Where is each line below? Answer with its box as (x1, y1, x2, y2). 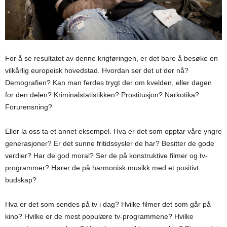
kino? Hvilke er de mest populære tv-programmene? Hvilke (5, 212, 194, 221)
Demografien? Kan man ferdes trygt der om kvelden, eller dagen (5, 79, 212, 87)
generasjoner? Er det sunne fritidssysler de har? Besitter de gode (5, 139, 214, 148)
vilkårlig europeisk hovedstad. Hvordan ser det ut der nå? (5, 66, 188, 75)
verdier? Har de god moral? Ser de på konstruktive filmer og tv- (5, 152, 208, 160)
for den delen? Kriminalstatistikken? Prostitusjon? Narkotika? (5, 91, 199, 99)
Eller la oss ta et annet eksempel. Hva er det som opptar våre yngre (5, 127, 222, 136)
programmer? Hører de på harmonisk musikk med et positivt (5, 164, 199, 172)
